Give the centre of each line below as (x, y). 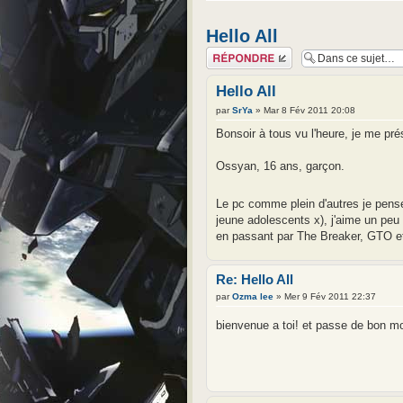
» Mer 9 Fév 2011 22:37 (325, 297)
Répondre (228, 52)
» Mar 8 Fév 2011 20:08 (304, 110)
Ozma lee (253, 297)
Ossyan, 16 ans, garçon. (280, 166)
